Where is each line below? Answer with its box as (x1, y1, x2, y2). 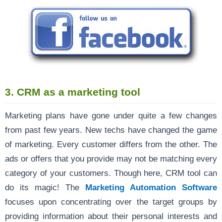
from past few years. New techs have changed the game (5, 125, 217, 134)
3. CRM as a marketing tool (5, 86, 140, 98)
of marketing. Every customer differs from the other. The (5, 140, 217, 149)
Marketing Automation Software (85, 183, 217, 192)
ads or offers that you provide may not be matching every (5, 154, 217, 163)
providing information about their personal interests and (5, 212, 217, 221)
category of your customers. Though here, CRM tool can (5, 168, 217, 177)
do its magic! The (5, 183, 85, 192)
